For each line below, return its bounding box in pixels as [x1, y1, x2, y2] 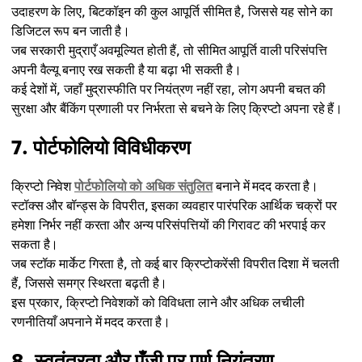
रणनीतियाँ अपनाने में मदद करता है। [11, 314, 171, 330]
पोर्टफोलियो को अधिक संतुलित [74, 178, 213, 195]
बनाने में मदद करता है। [213, 178, 319, 195]
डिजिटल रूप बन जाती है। [11, 23, 131, 40]
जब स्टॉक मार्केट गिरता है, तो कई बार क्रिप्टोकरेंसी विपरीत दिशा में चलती [11, 255, 339, 272]
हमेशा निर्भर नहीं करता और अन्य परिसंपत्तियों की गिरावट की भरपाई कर [11, 217, 326, 234]
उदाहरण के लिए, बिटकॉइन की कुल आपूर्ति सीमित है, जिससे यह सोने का [11, 3, 333, 20]
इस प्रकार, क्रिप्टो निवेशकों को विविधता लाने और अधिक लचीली [11, 294, 305, 311]
